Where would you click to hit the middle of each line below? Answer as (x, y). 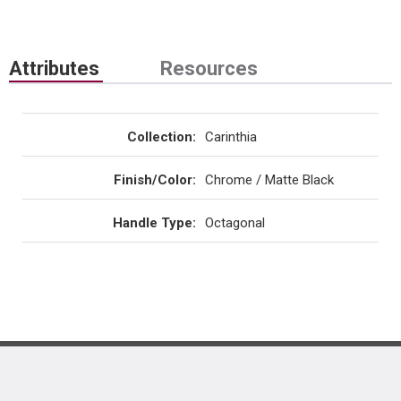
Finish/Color (153, 180)
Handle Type (153, 223)
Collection (160, 137)
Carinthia (231, 137)
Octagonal (235, 223)
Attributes (54, 68)
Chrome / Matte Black (269, 180)
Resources (209, 68)
